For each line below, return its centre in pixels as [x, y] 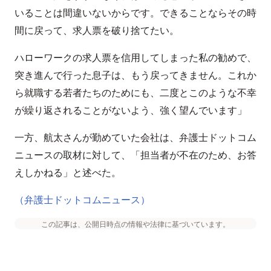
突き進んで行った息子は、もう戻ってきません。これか [135, 75]
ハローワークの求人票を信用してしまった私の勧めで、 [135, 57]
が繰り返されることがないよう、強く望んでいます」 [131, 110]
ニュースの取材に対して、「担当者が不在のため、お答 [135, 155]
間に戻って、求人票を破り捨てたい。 [97, 30]
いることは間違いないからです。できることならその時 [135, 13]
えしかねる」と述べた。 [68, 172]
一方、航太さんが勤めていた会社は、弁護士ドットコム [135, 137]
